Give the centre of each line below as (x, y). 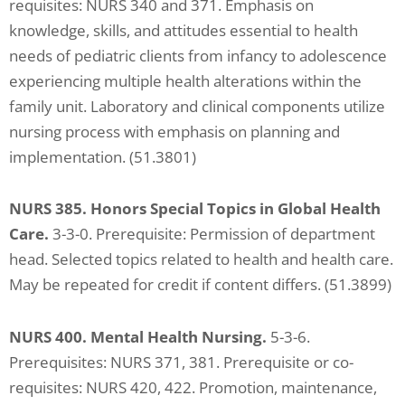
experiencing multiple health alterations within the (185, 80)
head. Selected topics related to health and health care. (201, 259)
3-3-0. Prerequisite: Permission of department (212, 234)
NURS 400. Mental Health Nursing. (138, 337)
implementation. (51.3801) (103, 156)
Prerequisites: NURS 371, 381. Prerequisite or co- (181, 362)
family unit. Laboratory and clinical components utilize (197, 106)
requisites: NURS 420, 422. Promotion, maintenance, (193, 387)
